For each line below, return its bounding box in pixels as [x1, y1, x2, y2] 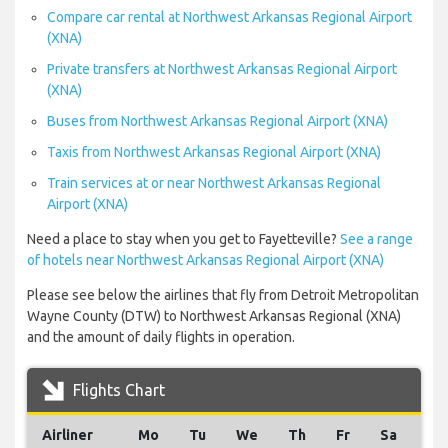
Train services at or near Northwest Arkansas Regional [47, 175, 381, 192]
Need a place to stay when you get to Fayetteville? [27, 231, 340, 248]
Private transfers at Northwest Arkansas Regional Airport [47, 61, 397, 78]
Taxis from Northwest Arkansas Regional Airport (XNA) [47, 144, 381, 161]
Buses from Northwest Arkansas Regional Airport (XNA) [47, 113, 388, 130]
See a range [340, 231, 413, 248]
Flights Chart [69, 381, 165, 400]
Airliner [42, 427, 93, 444]
